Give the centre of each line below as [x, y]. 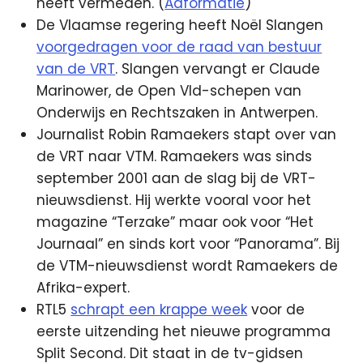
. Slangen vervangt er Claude [218, 68]
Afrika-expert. [83, 287]
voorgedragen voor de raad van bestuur [179, 47]
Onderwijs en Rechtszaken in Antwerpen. [177, 112]
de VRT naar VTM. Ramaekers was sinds [175, 156]
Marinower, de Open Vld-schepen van [169, 90]
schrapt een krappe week [159, 309]
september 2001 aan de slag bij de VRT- [177, 178]
